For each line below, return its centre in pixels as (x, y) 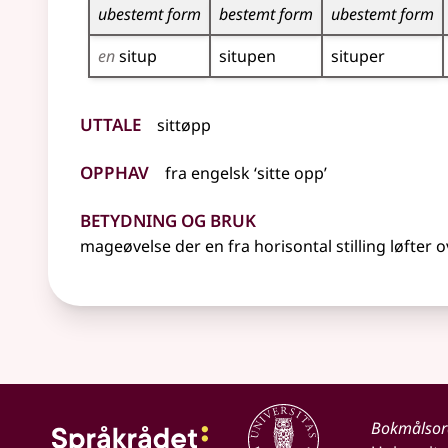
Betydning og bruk (168, 217)
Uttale (110, 121)
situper (358, 56)
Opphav (114, 169)
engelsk (220, 173)
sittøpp (184, 125)
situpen (247, 56)
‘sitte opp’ (288, 173)
